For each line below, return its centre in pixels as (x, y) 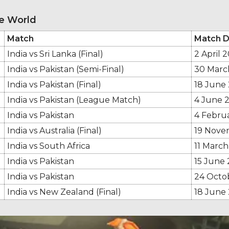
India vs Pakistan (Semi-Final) (66, 69)
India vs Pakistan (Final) (54, 84)
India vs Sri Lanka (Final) (55, 54)
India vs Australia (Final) (54, 130)
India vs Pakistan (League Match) (74, 100)
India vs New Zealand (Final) (64, 192)
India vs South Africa (49, 146)
